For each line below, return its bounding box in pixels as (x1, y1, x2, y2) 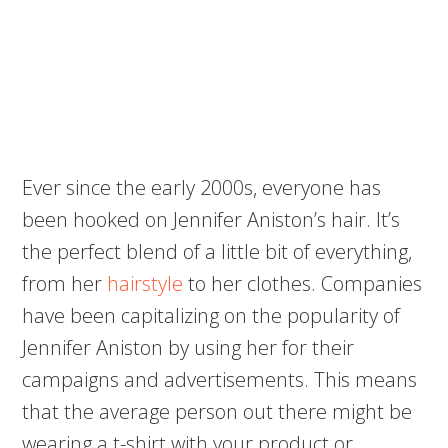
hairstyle (107, 270, 189, 297)
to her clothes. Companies (188, 270, 423, 297)
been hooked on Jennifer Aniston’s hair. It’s (22, 206, 401, 233)
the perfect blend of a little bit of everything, (22, 238, 413, 265)
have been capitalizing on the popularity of (22, 302, 401, 329)
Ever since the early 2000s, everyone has (22, 174, 382, 201)
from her (22, 270, 108, 297)
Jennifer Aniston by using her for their (22, 334, 355, 361)
